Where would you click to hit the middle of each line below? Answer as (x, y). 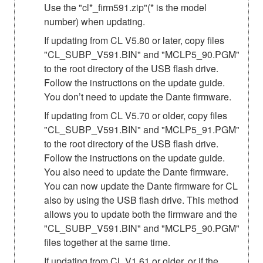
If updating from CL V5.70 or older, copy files (136, 116)
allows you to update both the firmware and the (141, 214)
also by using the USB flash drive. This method (141, 200)
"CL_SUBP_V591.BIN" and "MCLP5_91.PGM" (142, 130)
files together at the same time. (107, 242)
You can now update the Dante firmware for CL (141, 186)
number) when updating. (95, 22)
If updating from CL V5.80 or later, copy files (134, 41)
